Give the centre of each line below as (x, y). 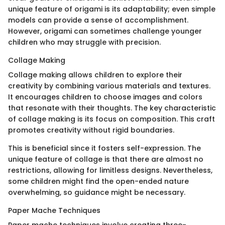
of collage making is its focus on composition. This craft (111, 119)
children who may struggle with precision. (84, 42)
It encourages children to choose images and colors (105, 97)
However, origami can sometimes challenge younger (105, 31)
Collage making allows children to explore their (95, 75)
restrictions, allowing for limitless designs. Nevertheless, (110, 170)
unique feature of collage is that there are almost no (106, 159)
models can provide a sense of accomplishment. (98, 20)
